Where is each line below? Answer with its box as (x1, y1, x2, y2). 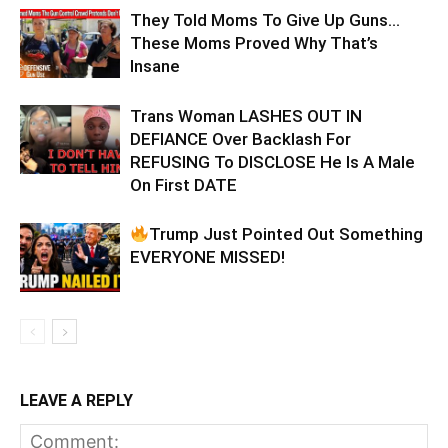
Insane (130, 56, 180, 77)
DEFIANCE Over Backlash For (130, 129, 351, 150)
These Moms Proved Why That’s (130, 33, 378, 54)
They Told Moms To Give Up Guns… (130, 10, 400, 31)
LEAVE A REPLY (20, 391, 133, 411)
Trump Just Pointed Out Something (149, 224, 424, 245)
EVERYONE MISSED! (130, 247, 285, 268)
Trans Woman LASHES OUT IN (130, 106, 362, 127)
